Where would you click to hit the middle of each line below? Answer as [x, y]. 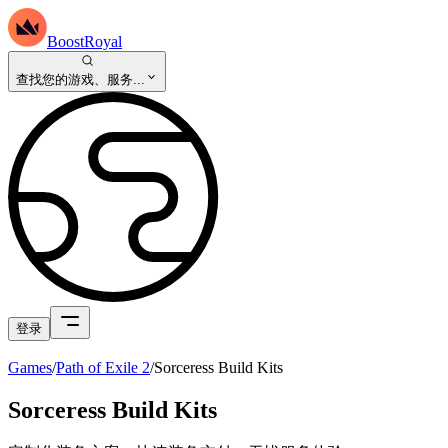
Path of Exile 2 [103, 367]
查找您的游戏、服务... [80, 79]
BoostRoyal [84, 41]
